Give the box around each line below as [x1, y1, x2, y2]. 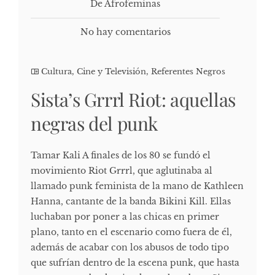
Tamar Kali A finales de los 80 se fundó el [31, 149, 211, 161]
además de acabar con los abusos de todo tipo [31, 241, 229, 253]
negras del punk [31, 110, 159, 136]
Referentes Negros [151, 66, 225, 77]
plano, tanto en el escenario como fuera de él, [31, 226, 232, 238]
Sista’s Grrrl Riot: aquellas [31, 87, 236, 112]
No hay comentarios [80, 26, 171, 37]
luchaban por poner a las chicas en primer [31, 211, 219, 222]
